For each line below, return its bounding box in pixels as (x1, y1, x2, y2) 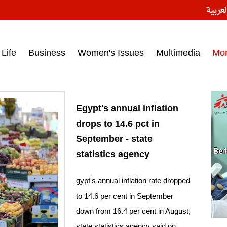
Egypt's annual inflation (76, 103, 178, 114)
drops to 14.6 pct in (76, 119, 160, 129)
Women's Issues (78, 48, 144, 58)
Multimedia (156, 48, 200, 58)
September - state (76, 134, 153, 144)
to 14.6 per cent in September (76, 192, 173, 201)
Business (28, 48, 65, 58)
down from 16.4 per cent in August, (76, 207, 191, 216)
